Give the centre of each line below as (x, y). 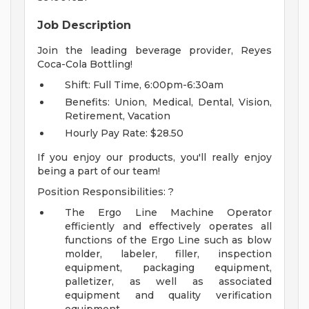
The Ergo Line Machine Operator (168, 213)
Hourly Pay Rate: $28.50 (124, 133)
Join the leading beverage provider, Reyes (154, 51)
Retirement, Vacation (118, 116)
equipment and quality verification (168, 296)
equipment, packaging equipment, (168, 268)
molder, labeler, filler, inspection (168, 254)
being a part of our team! (99, 171)
